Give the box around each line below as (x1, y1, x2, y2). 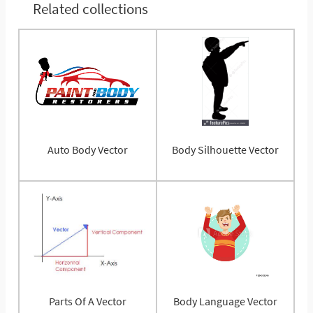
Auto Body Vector (48, 143, 128, 157)
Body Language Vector (173, 293, 277, 308)
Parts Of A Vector (49, 293, 126, 308)
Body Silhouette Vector (172, 143, 279, 157)
